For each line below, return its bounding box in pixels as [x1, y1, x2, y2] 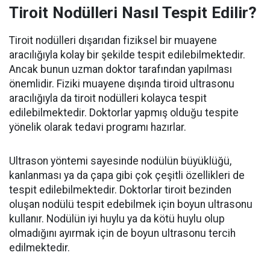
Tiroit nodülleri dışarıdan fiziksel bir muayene [9, 34, 217, 47]
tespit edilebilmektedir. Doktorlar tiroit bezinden [9, 184, 231, 196]
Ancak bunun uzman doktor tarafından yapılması [9, 63, 232, 76]
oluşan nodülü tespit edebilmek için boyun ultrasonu [9, 198, 253, 211]
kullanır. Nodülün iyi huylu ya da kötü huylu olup [9, 213, 225, 225]
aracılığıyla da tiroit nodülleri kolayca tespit [9, 92, 207, 105]
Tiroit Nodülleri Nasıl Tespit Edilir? [9, 4, 257, 22]
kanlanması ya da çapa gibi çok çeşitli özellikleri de [9, 169, 245, 182]
